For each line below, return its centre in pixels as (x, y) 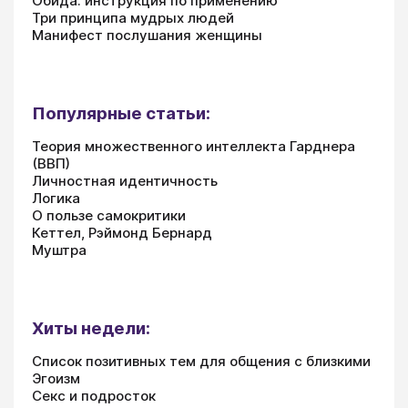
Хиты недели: (91, 329)
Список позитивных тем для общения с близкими (201, 362)
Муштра (59, 250)
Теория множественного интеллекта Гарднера (194, 147)
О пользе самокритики (109, 216)
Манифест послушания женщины (147, 36)
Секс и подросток (94, 396)
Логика (56, 199)
